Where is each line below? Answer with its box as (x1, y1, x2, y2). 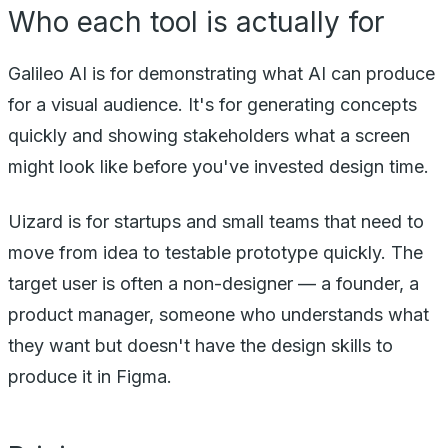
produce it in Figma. (8, 365, 172, 387)
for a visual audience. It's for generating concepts (8, 93, 417, 115)
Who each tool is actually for (8, 4, 384, 39)
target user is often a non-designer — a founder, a (8, 272, 419, 294)
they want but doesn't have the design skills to (8, 334, 393, 356)
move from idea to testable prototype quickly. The (8, 241, 423, 263)
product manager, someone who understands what (8, 303, 429, 325)
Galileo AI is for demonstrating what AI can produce (8, 62, 435, 84)
